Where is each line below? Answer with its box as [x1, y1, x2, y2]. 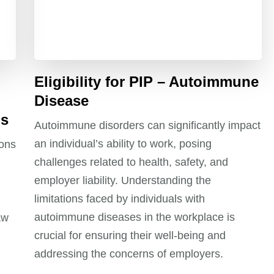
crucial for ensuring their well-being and [34, 229, 226, 242]
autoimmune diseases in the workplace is [34, 210, 235, 223]
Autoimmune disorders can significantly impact [34, 119, 261, 131]
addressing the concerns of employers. [34, 247, 224, 260]
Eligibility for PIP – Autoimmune [34, 73, 259, 90]
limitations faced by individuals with [34, 192, 206, 205]
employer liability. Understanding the [34, 174, 212, 187]
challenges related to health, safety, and [34, 155, 229, 168]
